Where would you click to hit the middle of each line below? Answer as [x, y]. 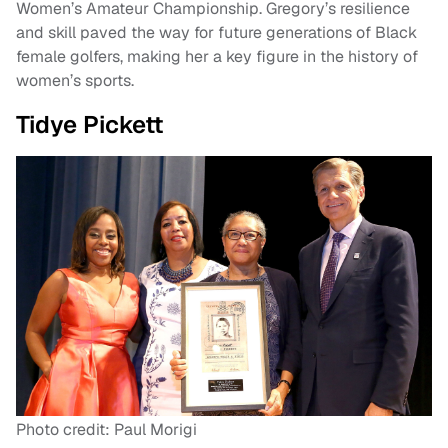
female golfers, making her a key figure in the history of [217, 56]
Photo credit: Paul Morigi [106, 429]
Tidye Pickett [90, 124]
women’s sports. [75, 80]
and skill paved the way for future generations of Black [216, 32]
